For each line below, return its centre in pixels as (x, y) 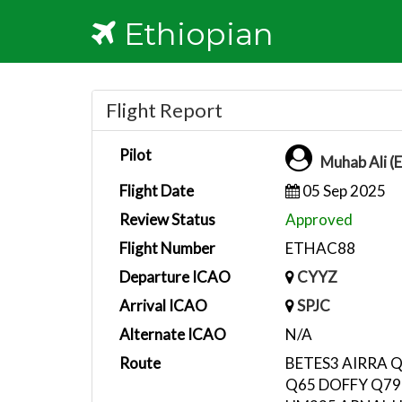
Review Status (167, 219)
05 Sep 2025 (342, 191)
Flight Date (157, 191)
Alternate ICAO (173, 334)
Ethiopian (195, 34)
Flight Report (164, 110)
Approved (319, 219)
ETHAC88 (320, 248)
